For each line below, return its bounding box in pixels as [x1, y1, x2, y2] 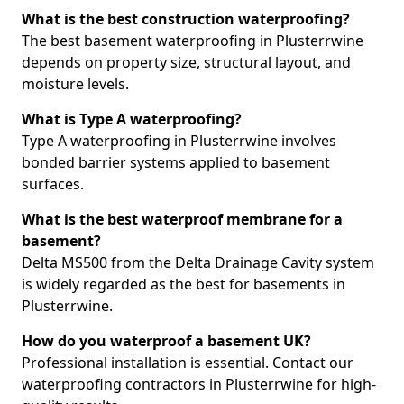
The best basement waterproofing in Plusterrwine [22, 31, 363, 50]
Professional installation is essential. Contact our [22, 353, 353, 372]
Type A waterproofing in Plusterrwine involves [22, 131, 336, 151]
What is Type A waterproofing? [22, 109, 242, 129]
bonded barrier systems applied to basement [22, 152, 330, 172]
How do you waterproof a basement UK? [22, 331, 311, 351]
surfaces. [22, 174, 84, 194]
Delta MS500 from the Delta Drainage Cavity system [22, 252, 374, 272]
